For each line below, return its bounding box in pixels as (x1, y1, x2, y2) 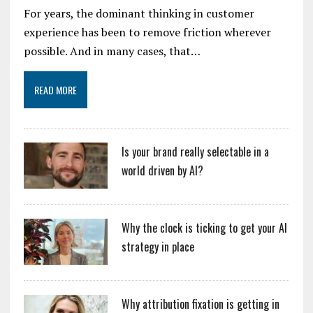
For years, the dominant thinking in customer (23, 5, 254, 21)
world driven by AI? (121, 161, 203, 179)
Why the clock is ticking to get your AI (121, 219, 287, 236)
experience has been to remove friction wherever (23, 24, 271, 40)
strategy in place (121, 238, 194, 255)
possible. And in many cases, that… (23, 43, 201, 59)
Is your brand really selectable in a (121, 143, 269, 160)
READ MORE (34, 82, 77, 97)
